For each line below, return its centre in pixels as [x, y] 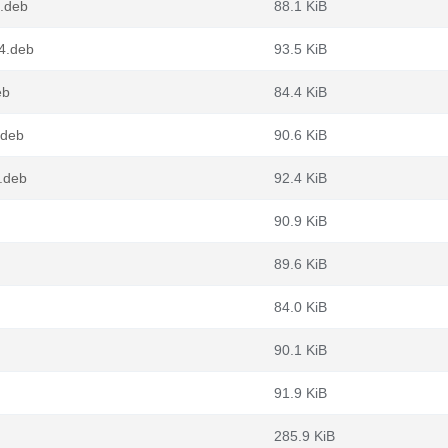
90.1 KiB [300, 350]
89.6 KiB [300, 264]
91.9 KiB [300, 393]
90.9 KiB [300, 221]
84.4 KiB [300, 92]
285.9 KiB [304, 436]
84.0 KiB [300, 307]
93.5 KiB [300, 49]
